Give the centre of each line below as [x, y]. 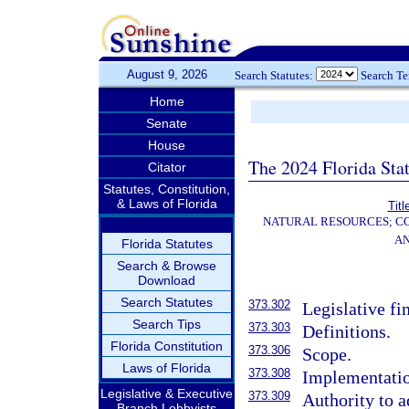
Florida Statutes [167, 244]
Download [167, 280]
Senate [167, 123]
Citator [167, 167]
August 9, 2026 [167, 74]
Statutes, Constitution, [167, 189]
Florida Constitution [167, 346]
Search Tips [167, 324]
